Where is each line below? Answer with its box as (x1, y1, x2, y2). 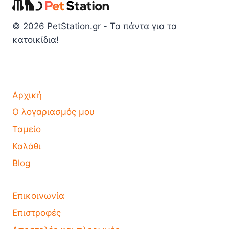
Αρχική (12, 89, 42, 100)
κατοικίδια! (12, 35, 59, 45)
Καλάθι (12, 141, 41, 152)
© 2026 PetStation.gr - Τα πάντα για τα (12, 21, 177, 32)
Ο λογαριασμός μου (12, 107, 95, 118)
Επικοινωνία (12, 190, 64, 201)
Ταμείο (12, 124, 41, 134)
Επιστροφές (12, 208, 61, 218)
